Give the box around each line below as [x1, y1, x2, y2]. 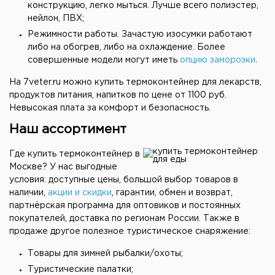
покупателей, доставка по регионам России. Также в [9, 215, 239, 222]
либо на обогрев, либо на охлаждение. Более [28, 44, 225, 51]
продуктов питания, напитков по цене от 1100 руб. [9, 91, 227, 99]
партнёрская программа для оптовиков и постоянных [9, 202, 241, 209]
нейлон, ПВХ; [28, 15, 84, 22]
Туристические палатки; [28, 266, 133, 273]
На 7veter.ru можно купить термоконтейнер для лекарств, [9, 79, 261, 86]
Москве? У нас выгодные [9, 163, 117, 171]
